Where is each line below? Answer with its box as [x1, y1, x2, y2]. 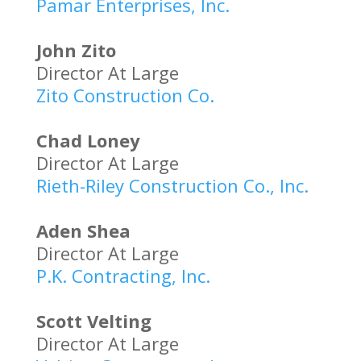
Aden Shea [35, 218, 131, 243]
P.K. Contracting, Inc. [35, 263, 210, 288]
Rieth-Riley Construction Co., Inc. [35, 173, 309, 197]
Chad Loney [35, 128, 140, 152]
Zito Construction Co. [35, 83, 214, 107]
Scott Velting [35, 309, 151, 333]
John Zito [35, 38, 116, 62]
